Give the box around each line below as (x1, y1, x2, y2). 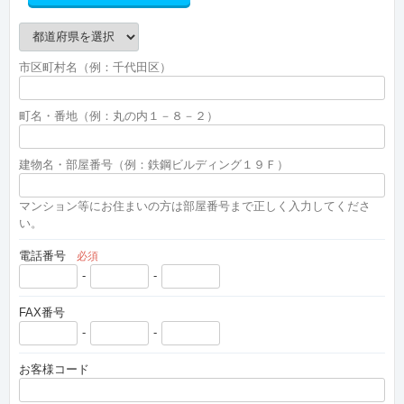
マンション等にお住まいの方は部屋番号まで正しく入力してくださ (19, 199, 371, 213)
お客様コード (19, 363, 89, 376)
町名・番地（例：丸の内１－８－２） (19, 109, 218, 123)
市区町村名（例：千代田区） (19, 60, 171, 74)
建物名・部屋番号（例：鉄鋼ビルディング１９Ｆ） (19, 158, 289, 171)
